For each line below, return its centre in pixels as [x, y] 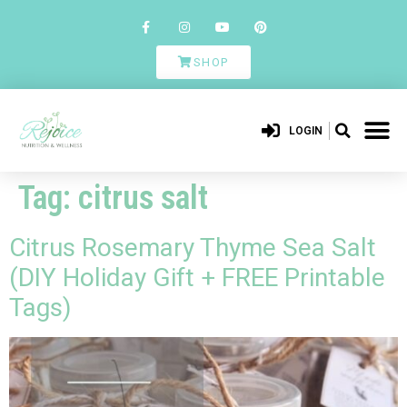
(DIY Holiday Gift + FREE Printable [197, 278]
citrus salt [143, 199]
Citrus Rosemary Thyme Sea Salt [193, 248]
